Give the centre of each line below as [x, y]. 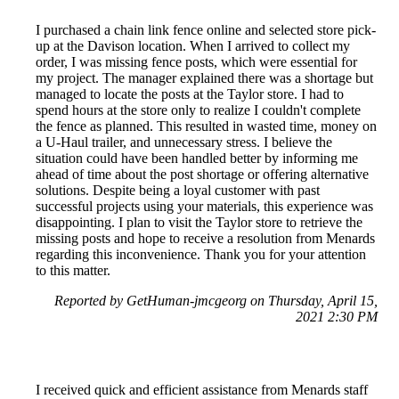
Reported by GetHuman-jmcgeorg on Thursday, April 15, [216, 300]
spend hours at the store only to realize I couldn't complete [198, 110]
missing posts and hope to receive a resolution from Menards [205, 238]
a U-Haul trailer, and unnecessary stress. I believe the [184, 142]
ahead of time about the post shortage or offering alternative [202, 174]
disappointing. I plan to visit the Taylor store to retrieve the [199, 222]
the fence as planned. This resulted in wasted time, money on [206, 126]
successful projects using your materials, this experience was [204, 206]
